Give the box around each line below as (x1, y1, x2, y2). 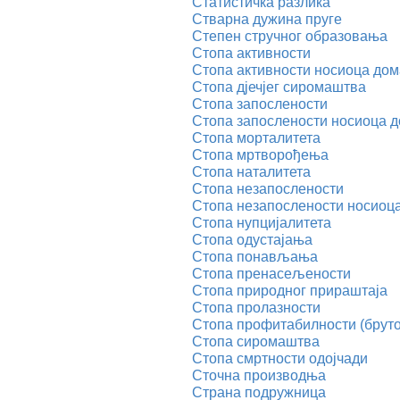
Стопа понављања (192, 248, 318, 264)
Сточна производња (192, 367, 326, 383)
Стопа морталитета (192, 129, 321, 146)
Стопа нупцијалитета (192, 214, 331, 230)
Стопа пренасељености (192, 265, 351, 281)
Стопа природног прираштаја (192, 282, 387, 298)
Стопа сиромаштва (192, 333, 320, 349)
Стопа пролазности (192, 299, 321, 315)
